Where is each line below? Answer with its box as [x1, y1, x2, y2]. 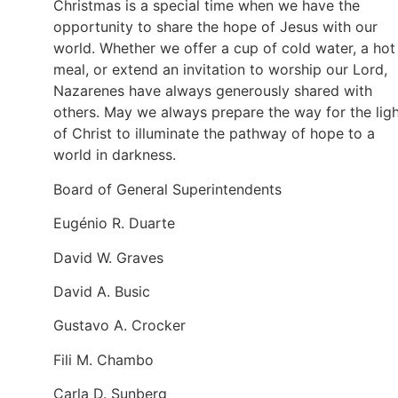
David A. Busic [53, 282, 150, 300]
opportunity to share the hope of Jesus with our [53, 18, 378, 36]
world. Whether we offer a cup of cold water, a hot [53, 39, 395, 58]
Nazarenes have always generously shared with [53, 82, 372, 100]
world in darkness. [53, 146, 176, 164]
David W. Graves [53, 248, 163, 267]
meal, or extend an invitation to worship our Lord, [53, 60, 387, 79]
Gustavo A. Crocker [53, 316, 186, 335]
